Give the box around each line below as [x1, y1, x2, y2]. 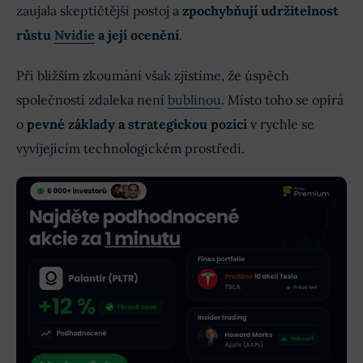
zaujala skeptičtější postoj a [16, 2, 182, 19]
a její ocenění [95, 26, 179, 43]
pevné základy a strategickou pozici [27, 115, 247, 132]
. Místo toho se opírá [221, 91, 344, 108]
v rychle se [247, 115, 314, 132]
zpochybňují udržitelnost [182, 2, 339, 19]
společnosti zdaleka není [16, 91, 168, 108]
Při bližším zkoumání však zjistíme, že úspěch [16, 66, 289, 83]
